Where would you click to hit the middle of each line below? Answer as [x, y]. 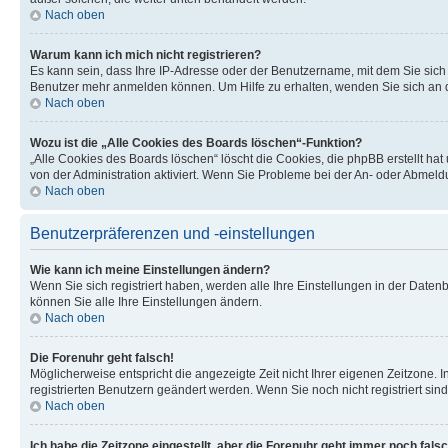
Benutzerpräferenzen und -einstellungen [172, 233]
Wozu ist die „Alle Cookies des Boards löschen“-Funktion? [196, 142]
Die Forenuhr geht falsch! [102, 357]
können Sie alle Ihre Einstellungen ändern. [146, 301]
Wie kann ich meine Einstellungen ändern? [150, 269]
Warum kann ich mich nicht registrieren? [145, 54]
